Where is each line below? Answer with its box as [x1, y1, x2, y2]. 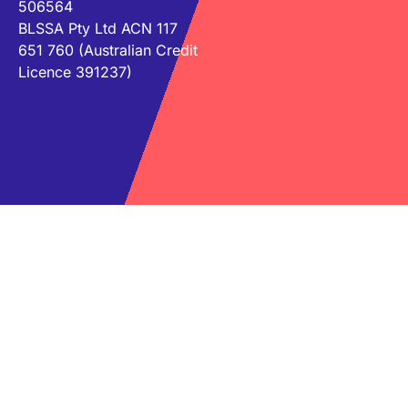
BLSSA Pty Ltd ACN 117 [18, 19, 178, 37]
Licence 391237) [18, 63, 132, 81]
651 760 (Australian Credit [18, 41, 198, 59]
